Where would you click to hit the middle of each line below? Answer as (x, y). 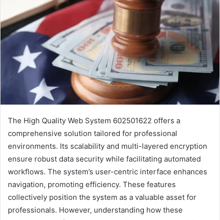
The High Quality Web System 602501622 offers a (94, 120)
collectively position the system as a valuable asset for (102, 197)
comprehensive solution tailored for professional (93, 133)
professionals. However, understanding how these (95, 210)
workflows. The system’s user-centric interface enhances (108, 171)
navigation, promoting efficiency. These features (92, 184)
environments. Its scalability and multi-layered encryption (108, 146)
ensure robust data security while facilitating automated (104, 159)
